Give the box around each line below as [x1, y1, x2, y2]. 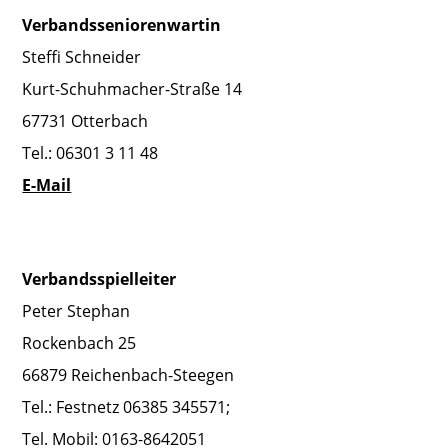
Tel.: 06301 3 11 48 [22, 141, 159, 164]
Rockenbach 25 [22, 331, 137, 354]
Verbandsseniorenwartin [22, 13, 222, 36]
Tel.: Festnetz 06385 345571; [22, 395, 231, 418]
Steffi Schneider [22, 45, 142, 68]
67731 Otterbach [22, 109, 149, 132]
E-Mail [22, 173, 72, 196]
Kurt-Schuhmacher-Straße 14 [22, 77, 243, 100]
